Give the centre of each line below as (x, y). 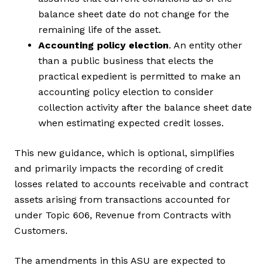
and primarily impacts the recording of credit (119, 169)
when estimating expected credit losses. (131, 123)
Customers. (41, 231)
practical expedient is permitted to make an (139, 77)
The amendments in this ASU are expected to (120, 261)
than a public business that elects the (126, 61)
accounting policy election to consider (126, 92)
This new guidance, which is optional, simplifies (124, 153)
